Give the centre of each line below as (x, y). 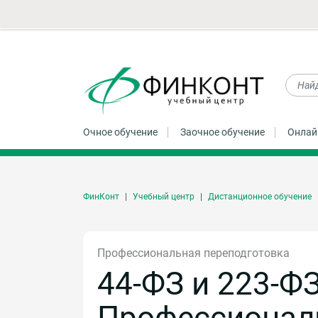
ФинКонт (101, 196)
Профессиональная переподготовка (193, 253)
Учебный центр (164, 196)
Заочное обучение (223, 132)
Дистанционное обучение (260, 196)
